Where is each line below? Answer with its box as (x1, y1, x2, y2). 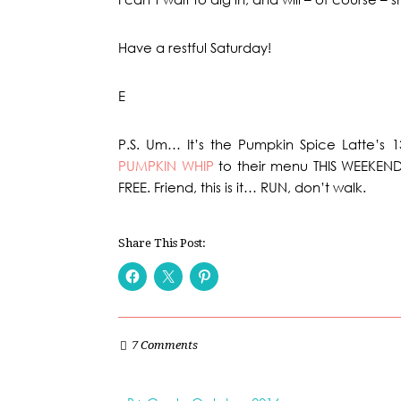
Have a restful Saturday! (118, 38, 271, 56)
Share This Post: (118, 236, 206, 251)
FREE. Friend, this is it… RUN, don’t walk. (118, 178, 366, 196)
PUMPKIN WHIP (118, 157, 214, 175)
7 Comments (132, 337, 198, 352)
